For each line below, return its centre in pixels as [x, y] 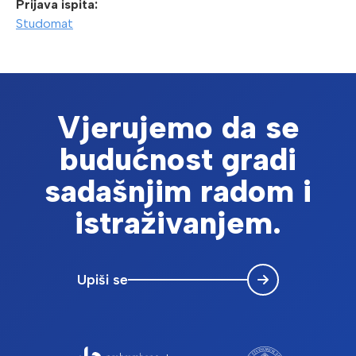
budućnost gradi [178, 159]
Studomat [44, 24]
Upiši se [103, 280]
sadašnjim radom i [178, 191]
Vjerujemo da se [178, 128]
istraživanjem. [178, 223]
